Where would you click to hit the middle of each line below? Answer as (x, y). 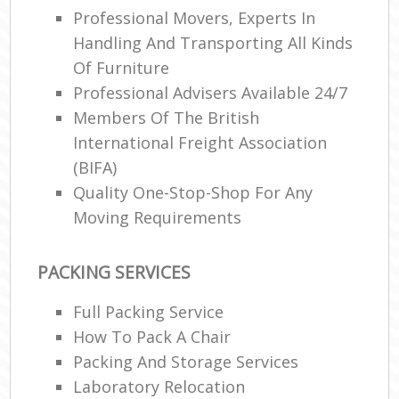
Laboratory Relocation (159, 386)
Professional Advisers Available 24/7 (211, 93)
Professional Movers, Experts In (195, 18)
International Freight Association (200, 143)
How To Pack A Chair (152, 336)
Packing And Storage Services (186, 361)
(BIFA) (95, 168)
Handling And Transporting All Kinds (213, 43)
